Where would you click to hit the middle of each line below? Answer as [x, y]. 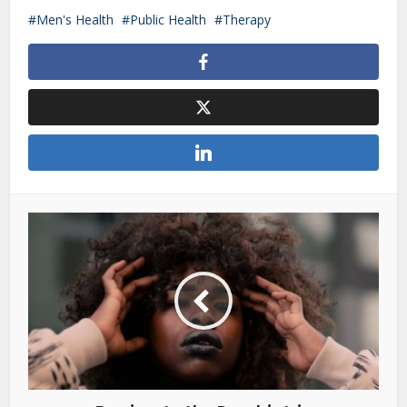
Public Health [169, 19]
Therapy [247, 19]
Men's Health [75, 19]
